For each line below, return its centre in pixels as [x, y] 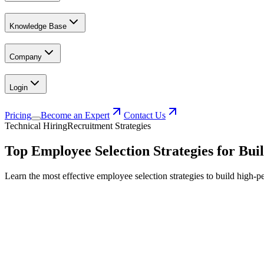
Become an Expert [75, 115]
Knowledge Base [38, 27]
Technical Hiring [36, 126]
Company [26, 57]
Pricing [18, 115]
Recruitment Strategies [109, 126]
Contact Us [145, 115]
